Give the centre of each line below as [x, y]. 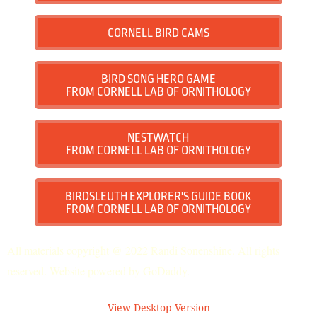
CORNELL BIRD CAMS [158, 33]
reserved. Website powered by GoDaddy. [98, 270]
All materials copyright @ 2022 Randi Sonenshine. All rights [143, 250]
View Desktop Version [158, 307]
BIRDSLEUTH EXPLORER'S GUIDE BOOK [158, 196]
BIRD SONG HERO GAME [158, 79]
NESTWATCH [158, 137]
